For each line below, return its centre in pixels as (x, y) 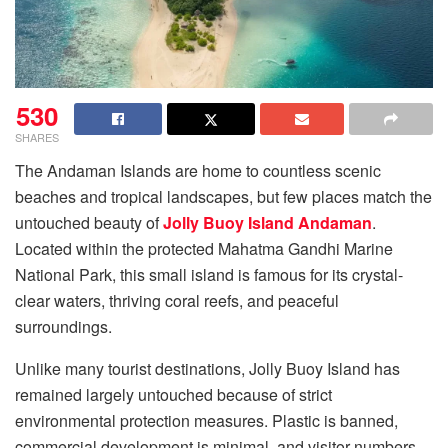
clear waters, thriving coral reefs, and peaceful (177, 301)
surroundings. (63, 327)
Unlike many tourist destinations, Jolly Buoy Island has (207, 369)
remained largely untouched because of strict (173, 395)
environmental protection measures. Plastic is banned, (206, 421)
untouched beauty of (89, 223)
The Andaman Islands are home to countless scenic (198, 171)
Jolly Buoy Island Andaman (267, 223)
